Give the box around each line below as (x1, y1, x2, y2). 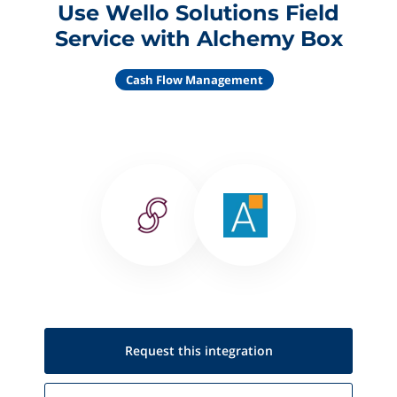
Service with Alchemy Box (54, 26, 343, 51)
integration (204, 342, 273, 359)
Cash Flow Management (125, 72, 263, 88)
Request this (124, 342, 205, 359)
